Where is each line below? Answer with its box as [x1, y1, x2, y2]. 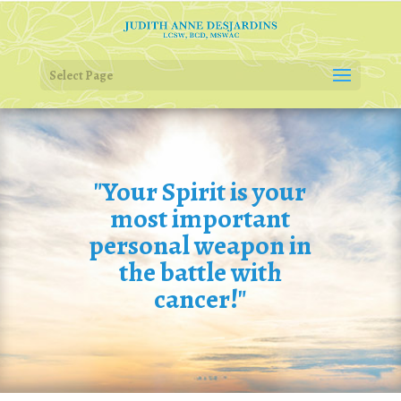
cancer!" [154, 281, 247, 317]
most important [110, 200, 291, 236]
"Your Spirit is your [94, 174, 307, 209]
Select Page [48, 67, 113, 85]
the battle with [118, 254, 282, 290]
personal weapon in [89, 227, 312, 263]
